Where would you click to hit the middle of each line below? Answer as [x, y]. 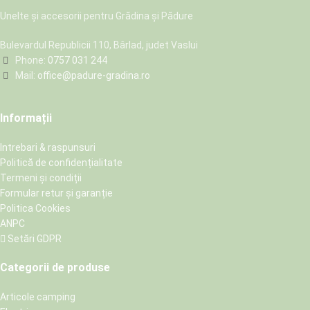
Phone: [30, 60]
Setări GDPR [34, 238]
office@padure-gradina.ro [95, 75]
